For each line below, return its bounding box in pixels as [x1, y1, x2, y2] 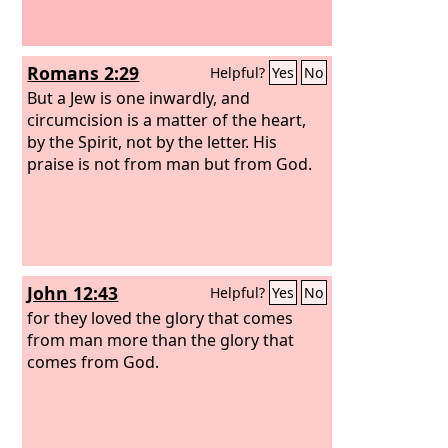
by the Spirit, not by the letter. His [27, 130, 278, 153]
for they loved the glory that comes [27, 306, 294, 329]
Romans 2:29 [27, 61, 140, 85]
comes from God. [27, 350, 160, 373]
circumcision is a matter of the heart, [27, 108, 307, 131]
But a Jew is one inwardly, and [27, 86, 251, 109]
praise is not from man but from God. [27, 152, 313, 175]
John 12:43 [27, 281, 119, 305]
